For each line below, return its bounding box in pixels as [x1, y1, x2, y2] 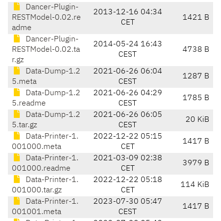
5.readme [12, 100, 46, 108]
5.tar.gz [12, 121, 37, 130]
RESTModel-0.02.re [12, 14, 81, 22]
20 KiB [185, 116, 209, 124]
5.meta [12, 78, 37, 86]
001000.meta [12, 143, 61, 151]
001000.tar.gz [12, 186, 62, 195]
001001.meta [12, 208, 61, 217]
